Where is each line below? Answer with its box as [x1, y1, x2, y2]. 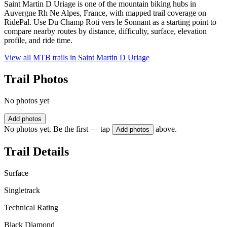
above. [156, 125, 177, 134]
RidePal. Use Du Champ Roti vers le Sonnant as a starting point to [4, 18, 216, 27]
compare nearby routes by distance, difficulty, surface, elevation [4, 27, 207, 36]
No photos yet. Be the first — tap [4, 125, 110, 134]
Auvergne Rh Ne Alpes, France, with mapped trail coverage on [4, 9, 206, 18]
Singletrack [4, 185, 40, 195]
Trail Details [4, 144, 69, 158]
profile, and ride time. [4, 36, 72, 45]
